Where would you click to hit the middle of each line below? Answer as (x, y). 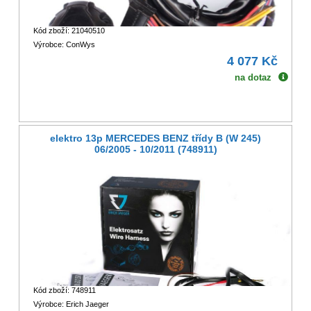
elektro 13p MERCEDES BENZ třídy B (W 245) (155, 138)
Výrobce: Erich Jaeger (71, 304)
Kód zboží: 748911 (64, 291)
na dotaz (253, 77)
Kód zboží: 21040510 (69, 30)
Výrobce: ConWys (64, 44)
